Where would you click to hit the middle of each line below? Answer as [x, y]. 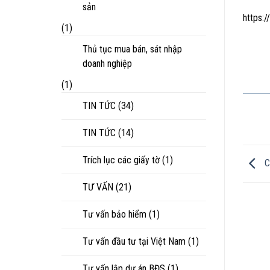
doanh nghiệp [107, 63]
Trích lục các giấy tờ [121, 160]
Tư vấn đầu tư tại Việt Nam [134, 241]
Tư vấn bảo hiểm [115, 214]
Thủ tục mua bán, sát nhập [132, 49]
